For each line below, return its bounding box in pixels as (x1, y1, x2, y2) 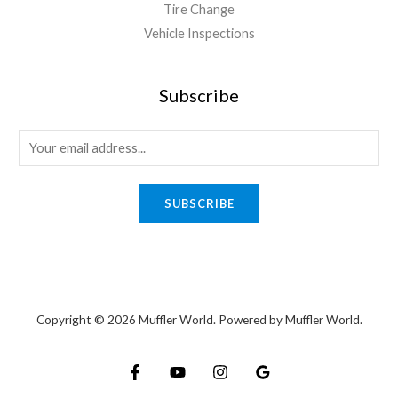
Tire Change (163, 2, 235, 18)
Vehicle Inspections (143, 26, 255, 42)
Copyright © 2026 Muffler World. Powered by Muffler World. (36, 313, 362, 328)
